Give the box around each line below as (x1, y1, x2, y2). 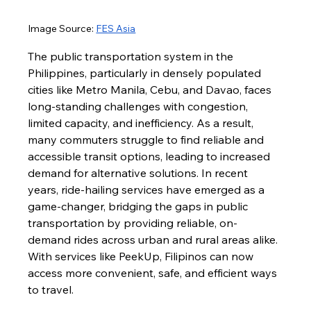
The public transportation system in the (28, 49, 237, 64)
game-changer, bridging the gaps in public (28, 199, 251, 214)
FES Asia (96, 22, 136, 35)
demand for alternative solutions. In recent (28, 166, 251, 180)
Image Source (28, 22, 92, 35)
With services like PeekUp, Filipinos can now (28, 249, 257, 264)
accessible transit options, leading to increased (28, 149, 274, 164)
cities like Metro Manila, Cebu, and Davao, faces (28, 83, 275, 97)
